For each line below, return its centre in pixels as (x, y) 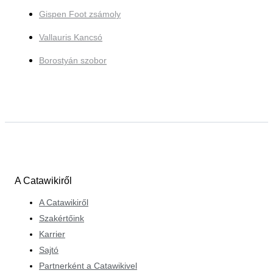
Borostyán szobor (73, 61)
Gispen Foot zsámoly (80, 14)
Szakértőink (62, 218)
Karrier (52, 234)
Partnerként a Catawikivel (88, 265)
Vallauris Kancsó (71, 37)
